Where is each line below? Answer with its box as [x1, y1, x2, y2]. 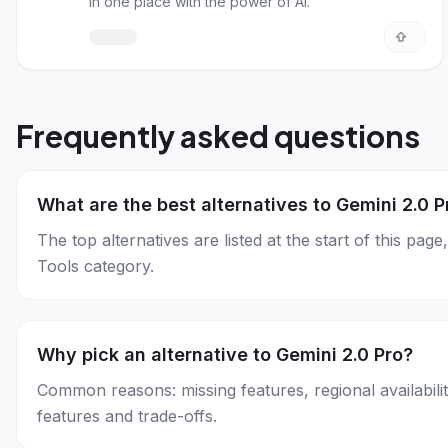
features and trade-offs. [37, 406, 217, 426]
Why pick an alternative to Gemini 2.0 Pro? [37, 344, 413, 365]
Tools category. [37, 256, 154, 276]
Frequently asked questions [16, 117, 420, 155]
